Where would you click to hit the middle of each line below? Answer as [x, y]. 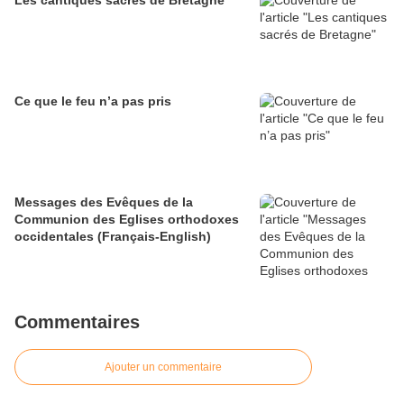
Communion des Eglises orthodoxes [127, 220]
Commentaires [77, 322]
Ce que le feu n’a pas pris [93, 101]
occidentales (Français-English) [113, 237]
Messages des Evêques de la [104, 202]
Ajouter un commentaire [163, 367]
